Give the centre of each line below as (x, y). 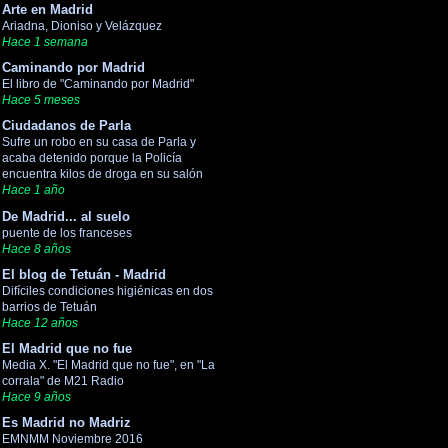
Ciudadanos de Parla (66, 126)
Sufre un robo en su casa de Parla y (99, 142)
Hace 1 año (33, 190)
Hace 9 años (36, 397)
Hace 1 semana (45, 41)
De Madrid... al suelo (66, 216)
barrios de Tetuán (49, 306)
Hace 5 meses (41, 100)
